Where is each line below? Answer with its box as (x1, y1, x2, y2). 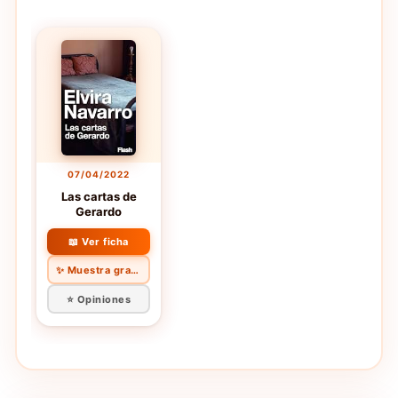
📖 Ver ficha (68, 235, 129, 249)
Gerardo (76, 204, 122, 219)
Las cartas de (60, 189, 137, 204)
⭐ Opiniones (66, 292, 131, 306)
